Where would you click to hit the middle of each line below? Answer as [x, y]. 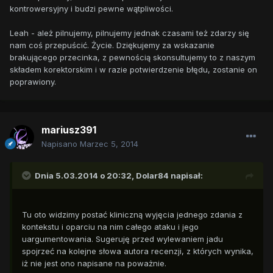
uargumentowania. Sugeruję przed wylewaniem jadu [122, 239]
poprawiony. [33, 82]
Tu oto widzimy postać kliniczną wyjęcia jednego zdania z [132, 215]
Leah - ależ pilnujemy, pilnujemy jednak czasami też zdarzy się [129, 33]
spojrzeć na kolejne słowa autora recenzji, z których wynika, [138, 251]
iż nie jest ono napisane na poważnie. [94, 264]
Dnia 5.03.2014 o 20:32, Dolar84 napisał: [119, 176]
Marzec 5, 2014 [109, 144]
